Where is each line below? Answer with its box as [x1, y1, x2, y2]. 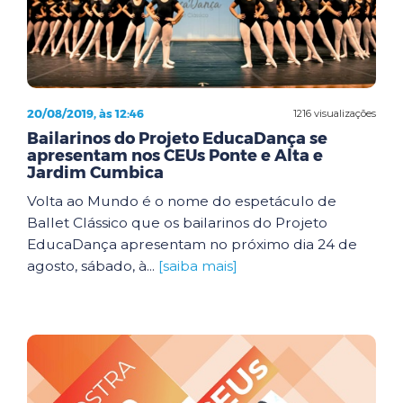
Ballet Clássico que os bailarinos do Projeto [27, 214, 327, 231]
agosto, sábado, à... [27, 257, 158, 274]
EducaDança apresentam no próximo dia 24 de [27, 236, 357, 253]
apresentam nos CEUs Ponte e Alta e [27, 146, 323, 166]
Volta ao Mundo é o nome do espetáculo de [27, 193, 336, 210]
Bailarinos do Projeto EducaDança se [27, 129, 327, 148]
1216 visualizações [293, 106, 376, 120]
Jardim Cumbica [27, 163, 164, 183]
